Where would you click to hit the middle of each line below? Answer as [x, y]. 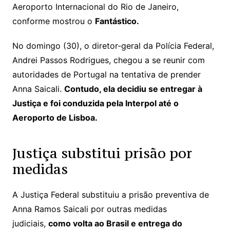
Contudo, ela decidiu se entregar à [133, 89]
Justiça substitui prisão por [102, 153]
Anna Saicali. [38, 89]
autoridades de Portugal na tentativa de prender [106, 74]
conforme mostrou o [53, 21]
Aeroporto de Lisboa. [55, 117]
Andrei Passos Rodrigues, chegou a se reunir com [108, 60]
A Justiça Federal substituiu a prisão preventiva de [110, 194]
